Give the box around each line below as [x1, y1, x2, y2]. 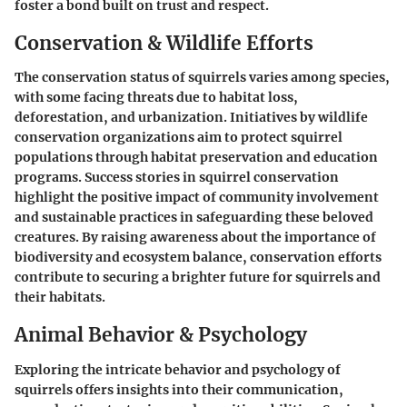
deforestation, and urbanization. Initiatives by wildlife [15, 109, 368, 125]
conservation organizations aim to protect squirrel [15, 129, 342, 145]
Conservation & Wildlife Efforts [15, 30, 313, 55]
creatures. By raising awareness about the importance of [15, 229, 376, 245]
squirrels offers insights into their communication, [15, 381, 343, 398]
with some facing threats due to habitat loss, [15, 89, 298, 105]
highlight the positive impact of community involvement [15, 189, 379, 205]
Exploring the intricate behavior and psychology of [15, 361, 341, 378]
